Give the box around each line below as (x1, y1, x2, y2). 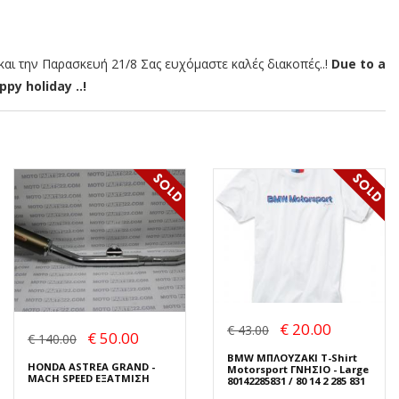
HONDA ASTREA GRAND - (28, 360, 155, 374)
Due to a (331, 55, 386, 73)
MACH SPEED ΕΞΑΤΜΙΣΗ (28, 371, 150, 386)
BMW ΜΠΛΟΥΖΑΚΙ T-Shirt (227, 350, 357, 364)
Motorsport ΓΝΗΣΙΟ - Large (227, 362, 369, 376)
